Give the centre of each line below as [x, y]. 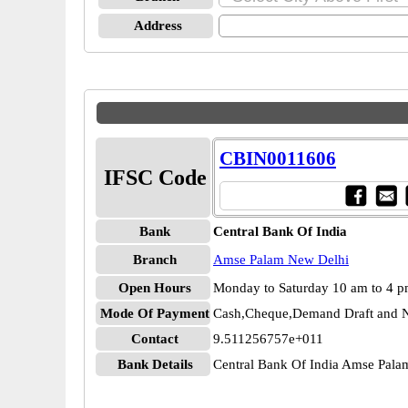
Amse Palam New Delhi [281, 260]
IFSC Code [155, 178]
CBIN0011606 [278, 158]
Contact [155, 339]
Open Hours [155, 288]
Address [158, 25]
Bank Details [155, 364]
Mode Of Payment [155, 313]
